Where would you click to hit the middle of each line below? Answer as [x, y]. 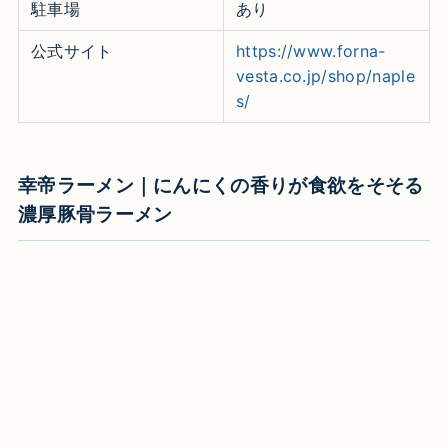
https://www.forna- [310, 50]
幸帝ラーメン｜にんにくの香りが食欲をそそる [220, 185]
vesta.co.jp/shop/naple [325, 75]
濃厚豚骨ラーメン [95, 214]
